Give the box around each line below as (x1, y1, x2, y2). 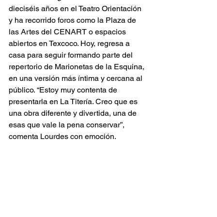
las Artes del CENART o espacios (9, 27, 128, 37)
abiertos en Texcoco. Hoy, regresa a (9, 39, 132, 48)
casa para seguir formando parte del (9, 50, 135, 60)
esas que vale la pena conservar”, (9, 120, 126, 130)
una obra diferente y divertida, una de (9, 108, 139, 118)
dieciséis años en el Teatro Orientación (9, 4, 143, 14)
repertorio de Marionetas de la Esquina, (9, 62, 146, 72)
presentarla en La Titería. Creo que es (9, 97, 139, 107)
